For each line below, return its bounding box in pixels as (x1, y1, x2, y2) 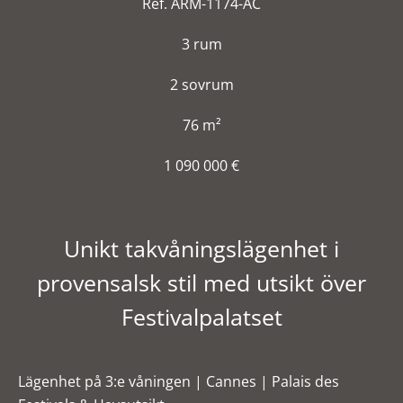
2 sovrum (169, 75, 234, 94)
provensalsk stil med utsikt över (37, 267, 366, 298)
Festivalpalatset (121, 301, 282, 332)
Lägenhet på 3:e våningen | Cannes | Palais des (18, 372, 339, 391)
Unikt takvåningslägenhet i (64, 233, 339, 264)
